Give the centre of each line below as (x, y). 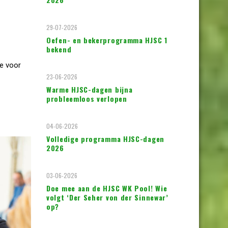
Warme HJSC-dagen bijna (90, 89)
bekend (59, 49)
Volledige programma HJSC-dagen (105, 139)
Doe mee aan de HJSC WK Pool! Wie (107, 188)
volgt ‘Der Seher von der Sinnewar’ (107, 197)
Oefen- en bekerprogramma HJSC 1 (107, 40)
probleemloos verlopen (87, 98)
